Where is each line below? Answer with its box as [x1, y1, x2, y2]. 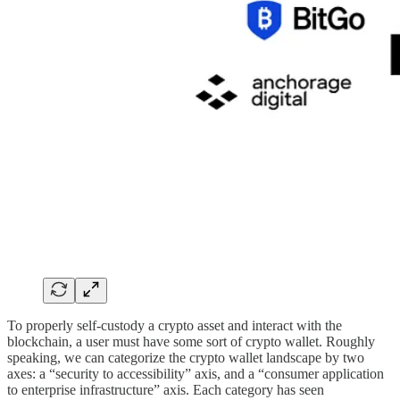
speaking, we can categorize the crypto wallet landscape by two [7, 349, 364, 365]
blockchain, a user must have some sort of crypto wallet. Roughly [7, 333, 375, 349]
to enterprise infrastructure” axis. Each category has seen [7, 381, 324, 397]
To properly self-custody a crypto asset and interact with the [7, 317, 342, 333]
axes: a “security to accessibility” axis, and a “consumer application [7, 365, 384, 381]
